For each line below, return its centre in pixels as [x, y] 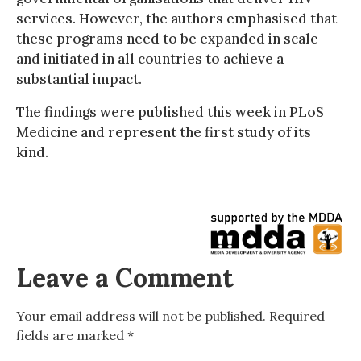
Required [297, 315]
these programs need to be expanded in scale [167, 38]
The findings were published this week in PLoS [170, 112]
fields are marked [72, 335]
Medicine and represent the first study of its [164, 132]
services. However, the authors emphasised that [176, 18]
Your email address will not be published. [141, 315]
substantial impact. [79, 79]
